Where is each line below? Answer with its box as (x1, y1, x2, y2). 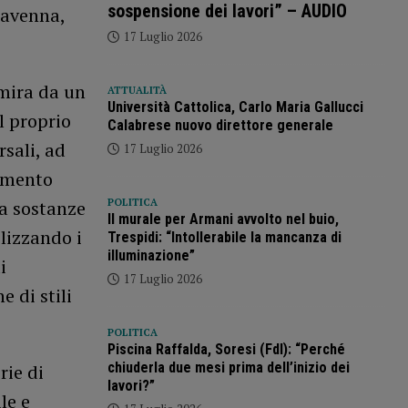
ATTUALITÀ (107, 83, 167, 97)
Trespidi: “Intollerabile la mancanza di (107, 228, 342, 246)
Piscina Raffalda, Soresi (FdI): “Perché (107, 340, 345, 358)
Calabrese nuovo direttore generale (107, 116, 333, 134)
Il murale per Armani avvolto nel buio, (107, 209, 339, 228)
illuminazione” (107, 246, 195, 264)
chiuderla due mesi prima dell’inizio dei (107, 358, 350, 376)
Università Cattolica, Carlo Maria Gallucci (107, 97, 363, 116)
